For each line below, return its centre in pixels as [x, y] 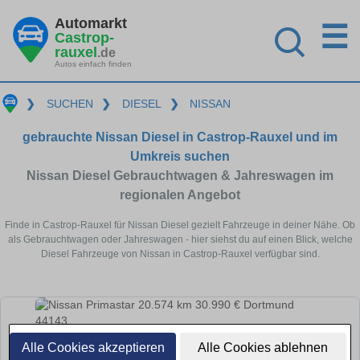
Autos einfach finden [93, 64]
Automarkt [91, 23]
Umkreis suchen [180, 156]
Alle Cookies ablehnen [263, 348]
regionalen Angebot [180, 194]
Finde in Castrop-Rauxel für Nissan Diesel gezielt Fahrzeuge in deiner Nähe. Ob [180, 225]
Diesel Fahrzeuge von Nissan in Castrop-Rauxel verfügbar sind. [180, 254]
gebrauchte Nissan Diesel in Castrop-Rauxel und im [180, 137]
